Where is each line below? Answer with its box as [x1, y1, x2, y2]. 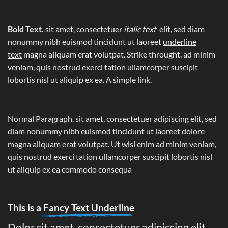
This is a [8, 202, 41, 214]
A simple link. [106, 75, 152, 85]
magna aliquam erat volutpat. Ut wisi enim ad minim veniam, [8, 139, 216, 149]
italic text [124, 24, 159, 34]
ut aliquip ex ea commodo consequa [8, 164, 132, 175]
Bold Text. [8, 24, 44, 34]
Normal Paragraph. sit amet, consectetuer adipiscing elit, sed [8, 113, 217, 124]
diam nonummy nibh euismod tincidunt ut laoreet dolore [8, 126, 205, 136]
